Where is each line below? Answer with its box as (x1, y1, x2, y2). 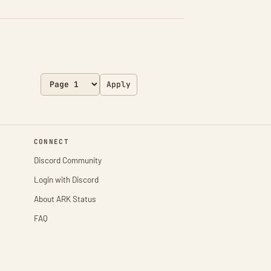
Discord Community (33, 155, 102, 165)
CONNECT (33, 137, 70, 146)
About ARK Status (33, 194, 96, 204)
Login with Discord (33, 174, 99, 184)
